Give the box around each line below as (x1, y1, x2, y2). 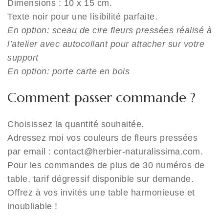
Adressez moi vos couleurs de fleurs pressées (7, 133, 197, 143)
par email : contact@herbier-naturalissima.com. (7, 147, 203, 156)
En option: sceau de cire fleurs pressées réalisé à (7, 25, 212, 35)
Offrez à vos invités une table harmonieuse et (7, 188, 195, 197)
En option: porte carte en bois (7, 66, 130, 76)
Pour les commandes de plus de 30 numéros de (7, 160, 205, 170)
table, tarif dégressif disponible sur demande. (7, 174, 194, 184)
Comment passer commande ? (7, 89, 196, 106)
